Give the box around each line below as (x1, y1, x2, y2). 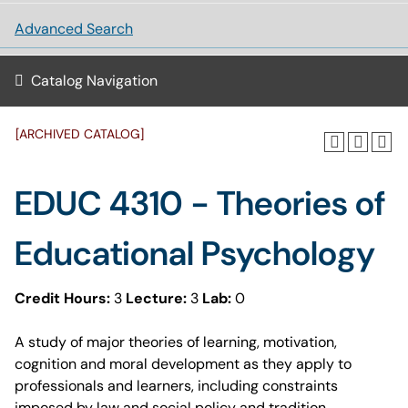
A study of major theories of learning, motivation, (15, 332, 337, 352)
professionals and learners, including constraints (15, 376, 338, 395)
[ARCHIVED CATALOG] (15, 126, 144, 142)
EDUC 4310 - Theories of (15, 181, 385, 225)
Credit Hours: (15, 289, 110, 308)
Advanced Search (15, 18, 133, 38)
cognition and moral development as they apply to (15, 354, 352, 373)
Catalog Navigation (31, 71, 158, 90)
